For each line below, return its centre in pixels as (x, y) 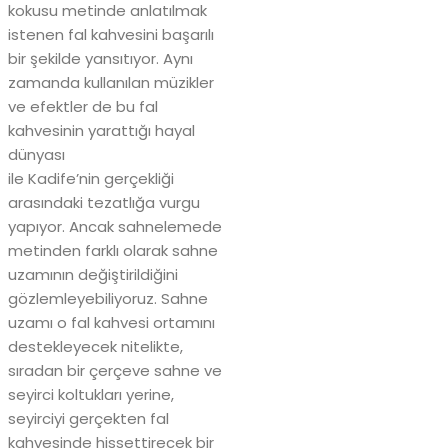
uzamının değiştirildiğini (93, 275)
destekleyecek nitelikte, (95, 347)
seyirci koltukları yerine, (91, 395)
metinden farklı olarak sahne (113, 251)
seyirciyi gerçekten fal (88, 419)
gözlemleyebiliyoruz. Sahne (108, 299)
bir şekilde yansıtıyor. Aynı (100, 59)
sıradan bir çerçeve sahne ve (115, 371)
